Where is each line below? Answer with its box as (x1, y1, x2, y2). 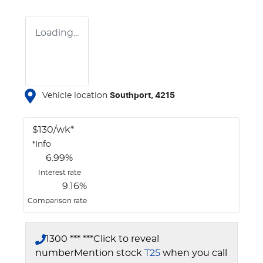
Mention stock (74, 248, 144, 258)
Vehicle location (42, 91, 107, 100)
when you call (163, 248, 227, 258)
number (35, 248, 74, 258)
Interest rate (38, 168, 81, 176)
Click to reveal (93, 234, 159, 244)
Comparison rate (27, 197, 87, 204)
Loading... (35, 28, 79, 38)
